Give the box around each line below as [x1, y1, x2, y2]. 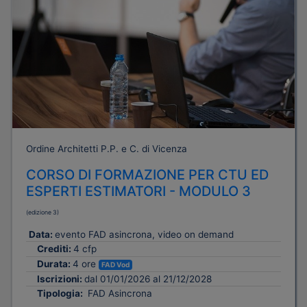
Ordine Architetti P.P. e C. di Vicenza [26, 143, 187, 155]
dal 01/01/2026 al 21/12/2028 [84, 273, 212, 285]
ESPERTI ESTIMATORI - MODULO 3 [26, 183, 251, 200]
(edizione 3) [26, 208, 59, 217]
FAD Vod [101, 260, 130, 269]
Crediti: [37, 243, 73, 255]
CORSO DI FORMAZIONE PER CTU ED [26, 167, 269, 184]
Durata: [37, 258, 73, 270]
